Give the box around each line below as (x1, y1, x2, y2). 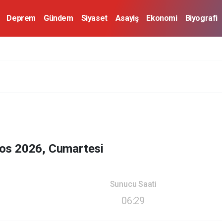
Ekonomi (146, 13, 177, 23)
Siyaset (81, 13, 108, 23)
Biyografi (185, 13, 218, 23)
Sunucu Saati (110, 179, 157, 189)
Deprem (6, 13, 36, 23)
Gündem (43, 13, 73, 23)
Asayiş (115, 13, 139, 23)
